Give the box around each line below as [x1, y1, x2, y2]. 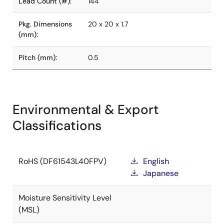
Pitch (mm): [18, 53, 57, 62]
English [143, 156, 169, 166]
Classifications [12, 117, 101, 134]
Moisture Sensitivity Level [18, 192, 111, 203]
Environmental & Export [12, 101, 159, 118]
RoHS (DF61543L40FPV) [18, 156, 106, 166]
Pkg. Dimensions [18, 19, 72, 28]
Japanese [143, 168, 178, 178]
